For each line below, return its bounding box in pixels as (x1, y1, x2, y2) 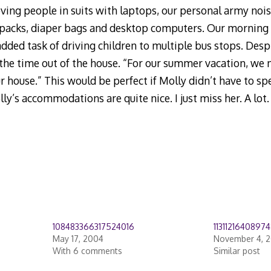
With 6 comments (52, 246, 122, 256)
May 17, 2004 (52, 233, 103, 244)
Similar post (213, 246, 260, 256)
